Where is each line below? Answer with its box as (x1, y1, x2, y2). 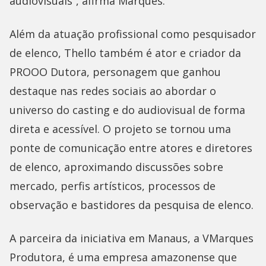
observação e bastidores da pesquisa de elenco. (9, 197, 254, 212)
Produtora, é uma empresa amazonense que (9, 249, 237, 264)
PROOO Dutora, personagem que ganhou (9, 64, 221, 79)
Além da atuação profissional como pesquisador (9, 26, 256, 41)
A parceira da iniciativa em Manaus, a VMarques (9, 230, 254, 245)
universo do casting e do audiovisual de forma (9, 102, 245, 117)
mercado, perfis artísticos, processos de (9, 178, 216, 193)
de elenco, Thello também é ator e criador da (9, 45, 241, 60)
